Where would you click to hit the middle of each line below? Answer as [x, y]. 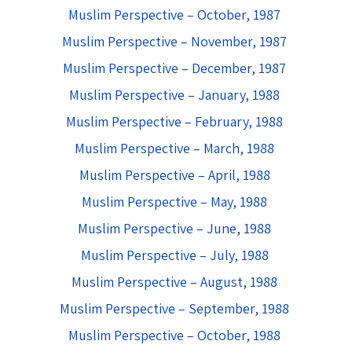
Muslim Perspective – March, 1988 [174, 148]
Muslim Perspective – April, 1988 [174, 175]
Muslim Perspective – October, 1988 [174, 335]
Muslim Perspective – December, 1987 [174, 68]
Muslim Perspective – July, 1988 [174, 255]
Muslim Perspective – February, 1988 [174, 121]
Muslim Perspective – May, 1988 [174, 202]
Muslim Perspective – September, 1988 [174, 308]
